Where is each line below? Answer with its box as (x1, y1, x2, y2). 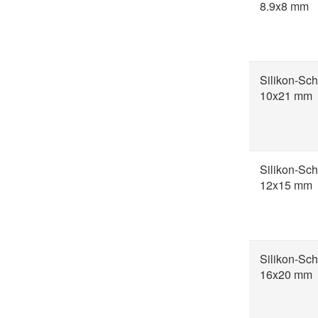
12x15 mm (260, 177, 312, 193)
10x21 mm (260, 87, 312, 104)
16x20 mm (260, 266, 312, 283)
